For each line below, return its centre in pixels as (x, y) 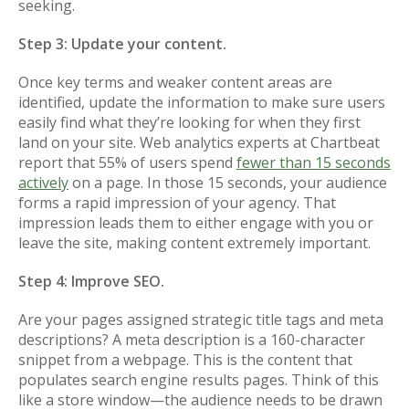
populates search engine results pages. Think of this (199, 379)
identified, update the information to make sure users (202, 102)
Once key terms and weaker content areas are (175, 82)
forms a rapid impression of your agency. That (177, 202)
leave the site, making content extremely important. (194, 242)
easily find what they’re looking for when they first (189, 122)
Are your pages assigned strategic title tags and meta (201, 319)
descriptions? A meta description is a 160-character (192, 339)
